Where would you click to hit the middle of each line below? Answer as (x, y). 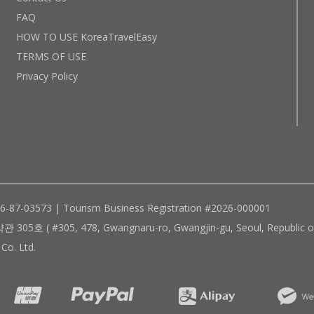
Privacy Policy (47, 76)
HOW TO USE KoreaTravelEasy (86, 37)
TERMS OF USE (51, 57)
